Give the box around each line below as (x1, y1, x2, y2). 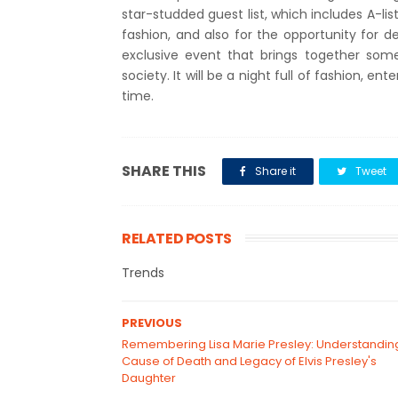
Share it (252, 163, 296, 179)
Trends (122, 264, 164, 282)
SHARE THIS (122, 161, 206, 181)
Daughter (122, 370, 176, 386)
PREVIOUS (122, 314, 182, 331)
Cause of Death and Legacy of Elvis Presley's (122, 353, 377, 370)
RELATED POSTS (122, 228, 232, 249)
